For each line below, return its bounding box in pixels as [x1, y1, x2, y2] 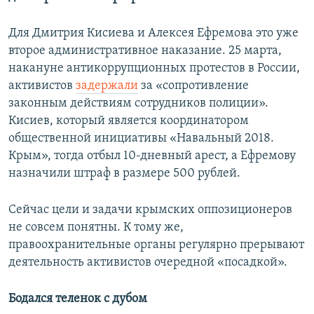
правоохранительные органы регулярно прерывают [8, 238, 304, 252]
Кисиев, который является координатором [8, 114, 249, 128]
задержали [76, 79, 138, 93]
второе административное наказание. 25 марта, [8, 44, 282, 58]
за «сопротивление [138, 79, 249, 93]
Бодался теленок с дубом [8, 292, 147, 306]
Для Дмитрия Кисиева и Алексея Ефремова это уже [8, 27, 299, 41]
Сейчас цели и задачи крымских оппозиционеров [8, 203, 292, 217]
